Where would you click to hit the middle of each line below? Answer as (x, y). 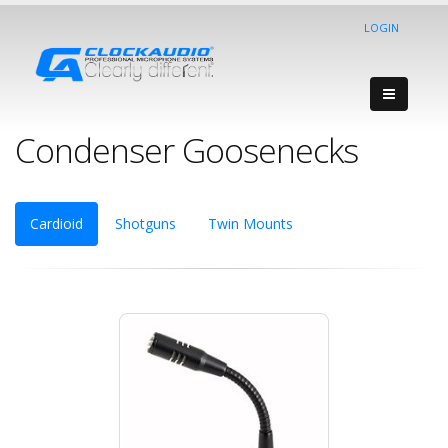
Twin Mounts (250, 223)
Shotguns (145, 223)
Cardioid (56, 223)
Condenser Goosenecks (186, 150)
